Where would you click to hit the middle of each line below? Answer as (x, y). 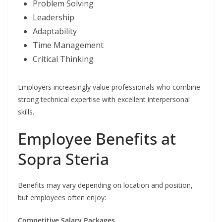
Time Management (68, 45)
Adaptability (55, 31)
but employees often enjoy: (62, 198)
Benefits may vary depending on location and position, (105, 185)
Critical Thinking (63, 59)
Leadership (54, 18)
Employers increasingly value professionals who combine (109, 87)
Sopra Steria (63, 159)
